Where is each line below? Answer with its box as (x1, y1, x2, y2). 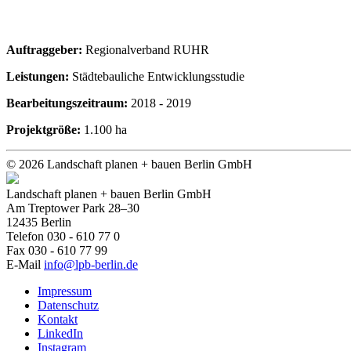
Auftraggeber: (6, 42, 85, 56)
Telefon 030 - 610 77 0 (6, 229, 120, 243)
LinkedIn (38, 326, 83, 340)
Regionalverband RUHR (85, 42, 209, 56)
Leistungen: (6, 69, 72, 83)
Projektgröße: (6, 122, 84, 136)
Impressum (38, 284, 92, 298)
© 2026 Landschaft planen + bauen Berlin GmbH (6, 157, 252, 171)
